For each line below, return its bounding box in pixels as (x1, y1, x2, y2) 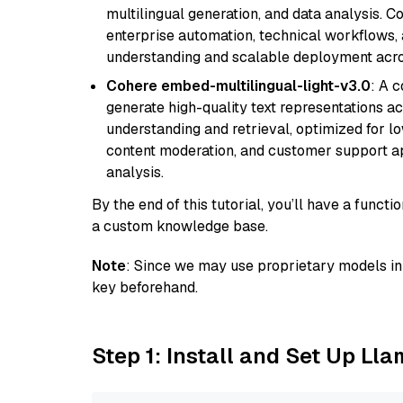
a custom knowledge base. (92, 217, 268, 236)
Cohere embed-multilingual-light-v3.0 (106, 76, 371, 95)
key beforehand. (92, 278, 198, 297)
